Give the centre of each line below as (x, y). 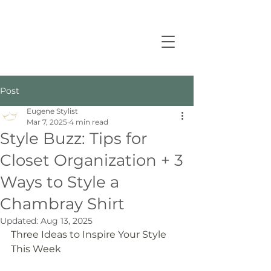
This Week (36, 249)
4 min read (89, 122)
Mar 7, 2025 (47, 122)
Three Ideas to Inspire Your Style (90, 234)
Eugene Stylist (52, 111)
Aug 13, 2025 (67, 221)
